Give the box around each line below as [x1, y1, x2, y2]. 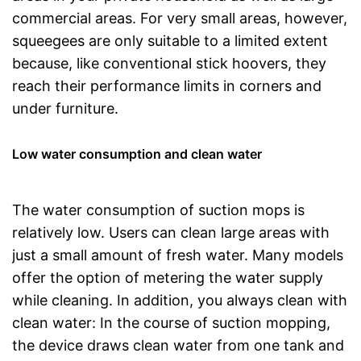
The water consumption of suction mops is [12, 201, 305, 218]
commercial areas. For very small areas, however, [12, 10, 347, 27]
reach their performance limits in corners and [12, 77, 322, 94]
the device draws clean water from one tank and [12, 337, 344, 354]
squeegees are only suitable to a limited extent [12, 32, 328, 49]
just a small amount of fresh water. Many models [12, 247, 343, 263]
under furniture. [12, 100, 118, 117]
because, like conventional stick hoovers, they [12, 55, 326, 72]
